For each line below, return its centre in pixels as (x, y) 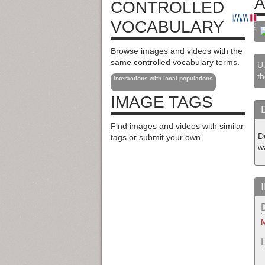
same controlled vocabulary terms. (175, 62)
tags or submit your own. (157, 138)
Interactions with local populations (163, 79)
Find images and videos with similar (177, 126)
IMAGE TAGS (162, 102)
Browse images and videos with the (177, 51)
